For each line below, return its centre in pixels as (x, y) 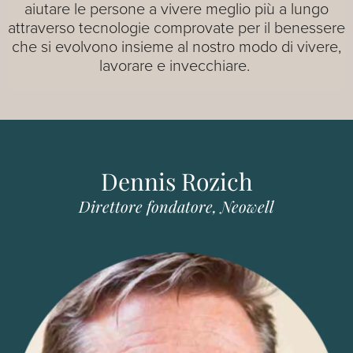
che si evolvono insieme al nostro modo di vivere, (176, 45)
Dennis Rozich (176, 182)
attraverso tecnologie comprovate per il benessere (176, 26)
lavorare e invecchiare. (176, 64)
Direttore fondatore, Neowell (176, 206)
